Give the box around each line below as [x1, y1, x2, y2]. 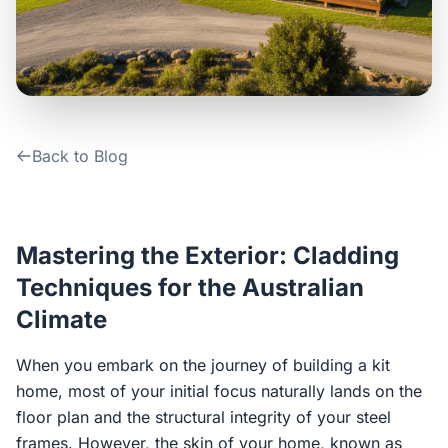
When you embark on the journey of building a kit [16, 355, 390, 375]
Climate [16, 305, 107, 334]
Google [258, 170, 299, 185]
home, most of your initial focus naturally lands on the [16, 381, 422, 401]
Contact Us [32, 6, 117, 26]
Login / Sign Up [175, 91, 293, 111]
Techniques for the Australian [16, 273, 364, 302]
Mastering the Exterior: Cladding [16, 241, 399, 270]
